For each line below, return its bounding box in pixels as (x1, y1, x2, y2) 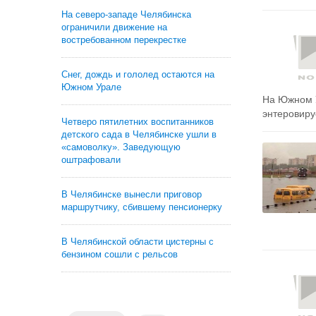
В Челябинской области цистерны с (61, 236, 214, 247)
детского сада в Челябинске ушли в (61, 129, 217, 140)
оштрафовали (61, 154, 121, 165)
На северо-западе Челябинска (61, 9, 191, 20)
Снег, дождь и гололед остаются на (61, 69, 214, 80)
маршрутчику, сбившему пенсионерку (61, 202, 222, 212)
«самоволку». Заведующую (61, 142, 181, 152)
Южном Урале (61, 82, 121, 92)
